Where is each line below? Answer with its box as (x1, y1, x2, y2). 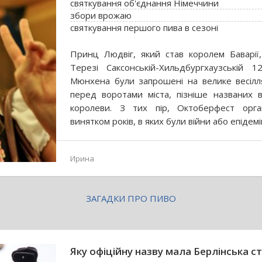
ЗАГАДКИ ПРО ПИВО (86, 192, 176, 204)
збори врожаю (70, 9, 132, 21)
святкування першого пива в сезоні (70, 22, 218, 33)
